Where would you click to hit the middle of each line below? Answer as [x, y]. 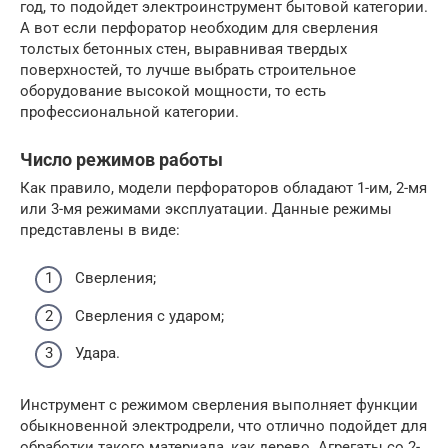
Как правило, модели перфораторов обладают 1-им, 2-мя [223, 187]
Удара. [97, 353]
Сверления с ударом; [149, 315]
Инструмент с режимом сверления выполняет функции [219, 405]
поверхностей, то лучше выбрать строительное [188, 69]
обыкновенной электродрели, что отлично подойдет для [223, 426]
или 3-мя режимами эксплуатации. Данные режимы [206, 208]
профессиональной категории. [129, 111]
